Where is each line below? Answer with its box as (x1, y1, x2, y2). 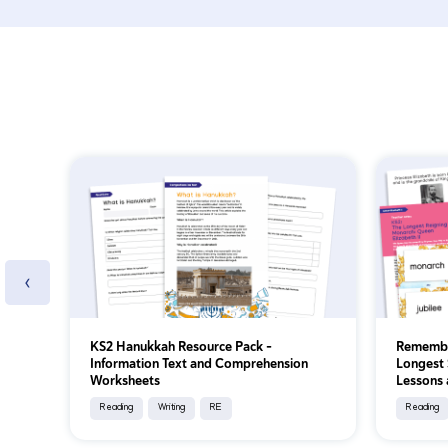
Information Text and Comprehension (90, 354, 308, 372)
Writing (158, 402, 185, 413)
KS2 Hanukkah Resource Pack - (90, 337, 272, 355)
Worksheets (90, 371, 160, 389)
